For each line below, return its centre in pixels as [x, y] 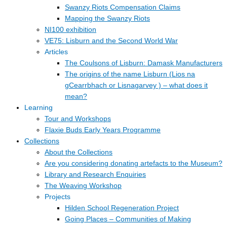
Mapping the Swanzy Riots [107, 19]
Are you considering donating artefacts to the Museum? [134, 164]
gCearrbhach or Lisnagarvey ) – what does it [136, 86]
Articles [56, 52]
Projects [58, 197]
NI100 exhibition [70, 30]
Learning [39, 108]
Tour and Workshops [78, 119]
